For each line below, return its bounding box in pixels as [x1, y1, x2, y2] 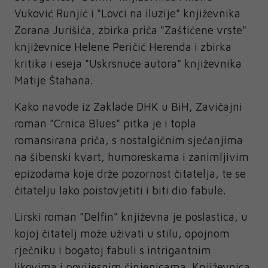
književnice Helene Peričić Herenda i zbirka [14, 40, 232, 53]
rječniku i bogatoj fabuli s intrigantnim [14, 243, 211, 257]
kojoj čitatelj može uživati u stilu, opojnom [14, 227, 230, 240]
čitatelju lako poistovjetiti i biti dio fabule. [14, 184, 226, 197]
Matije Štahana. [14, 74, 96, 87]
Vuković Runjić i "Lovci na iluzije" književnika [14, 7, 240, 20]
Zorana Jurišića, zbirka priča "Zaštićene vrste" [14, 23, 246, 36]
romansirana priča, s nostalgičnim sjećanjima [14, 133, 243, 147]
